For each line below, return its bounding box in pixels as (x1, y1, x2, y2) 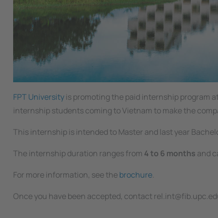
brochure (119, 169, 152, 181)
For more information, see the (13, 169, 119, 181)
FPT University (13, 91, 64, 103)
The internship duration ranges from (13, 148, 143, 159)
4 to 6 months (143, 148, 196, 159)
